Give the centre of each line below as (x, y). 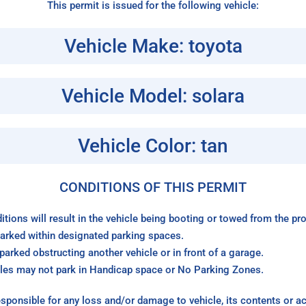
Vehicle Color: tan (153, 146)
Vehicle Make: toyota (153, 46)
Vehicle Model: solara (153, 96)
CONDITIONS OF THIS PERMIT (153, 187)
